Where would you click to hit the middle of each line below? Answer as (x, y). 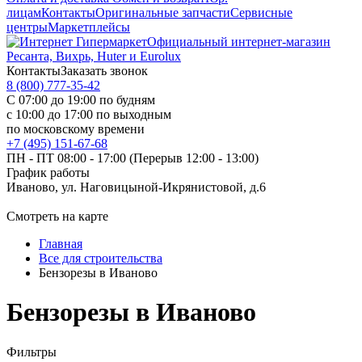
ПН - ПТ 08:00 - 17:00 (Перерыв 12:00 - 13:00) (133, 158)
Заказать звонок (104, 71)
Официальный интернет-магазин (239, 42)
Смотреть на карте (57, 216)
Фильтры (32, 351)
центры (27, 27)
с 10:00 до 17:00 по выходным (89, 114)
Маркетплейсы (89, 27)
